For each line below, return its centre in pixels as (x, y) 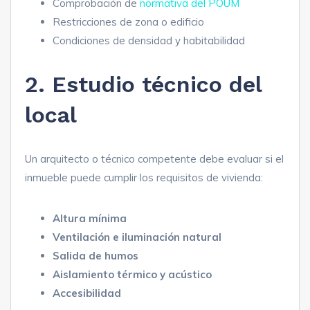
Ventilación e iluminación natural (137, 237)
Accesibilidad (87, 293)
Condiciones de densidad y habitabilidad (149, 41)
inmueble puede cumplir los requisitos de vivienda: (144, 178)
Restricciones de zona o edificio (128, 22)
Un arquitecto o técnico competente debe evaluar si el (154, 159)
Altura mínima (90, 219)
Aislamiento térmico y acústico (132, 275)
